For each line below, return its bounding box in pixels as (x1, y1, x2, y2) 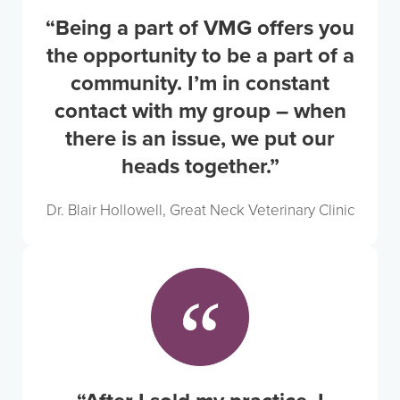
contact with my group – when (54, 97, 346, 125)
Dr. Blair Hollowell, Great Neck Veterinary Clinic (46, 201, 354, 220)
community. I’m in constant (71, 70, 329, 97)
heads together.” (121, 153, 279, 180)
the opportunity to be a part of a (46, 42, 354, 70)
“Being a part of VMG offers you (46, 14, 354, 42)
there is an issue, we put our (65, 125, 335, 153)
